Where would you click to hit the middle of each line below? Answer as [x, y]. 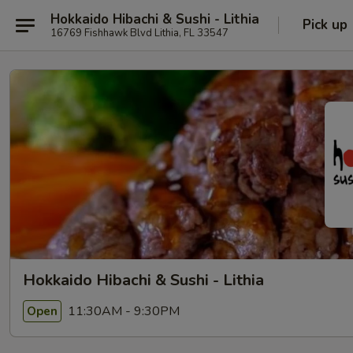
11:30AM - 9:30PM [122, 311]
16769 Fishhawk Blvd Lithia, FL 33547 [139, 33]
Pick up [325, 25]
